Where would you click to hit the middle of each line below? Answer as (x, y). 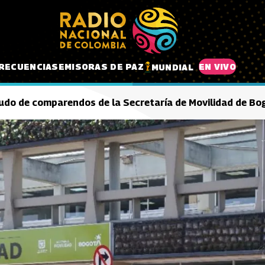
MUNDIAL (172, 67)
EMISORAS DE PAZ (101, 66)
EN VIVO (217, 66)
